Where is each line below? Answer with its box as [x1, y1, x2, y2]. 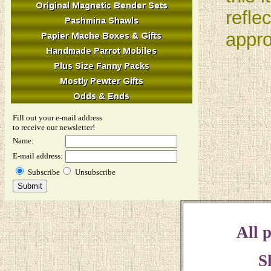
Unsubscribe [75, 167, 116, 177]
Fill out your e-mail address [13, 113, 102, 122]
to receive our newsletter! [13, 122, 95, 132]
